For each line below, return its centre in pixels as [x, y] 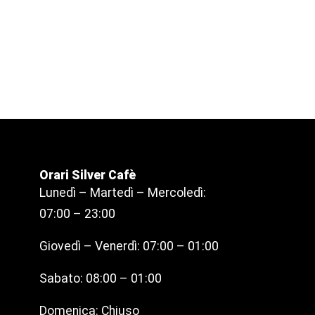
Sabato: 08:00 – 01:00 [101, 279]
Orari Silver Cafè [88, 175]
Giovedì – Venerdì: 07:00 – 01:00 [129, 246]
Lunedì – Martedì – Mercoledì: [123, 193]
